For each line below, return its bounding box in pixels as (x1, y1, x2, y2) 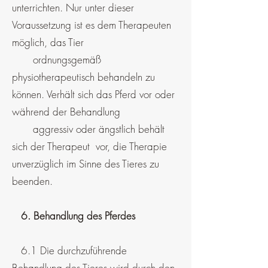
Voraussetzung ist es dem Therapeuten (12, 18, 171, 32)
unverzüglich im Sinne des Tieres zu (12, 157, 159, 170)
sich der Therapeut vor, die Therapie (12, 139, 167, 153)
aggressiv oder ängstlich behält (12, 122, 165, 136)
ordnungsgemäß (12, 53, 101, 66)
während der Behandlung (12, 105, 120, 118)
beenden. (12, 174, 53, 188)
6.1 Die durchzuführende (12, 243, 127, 257)
